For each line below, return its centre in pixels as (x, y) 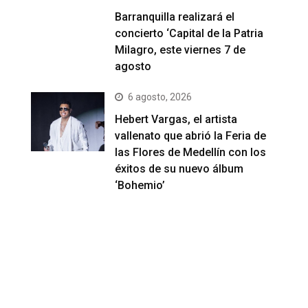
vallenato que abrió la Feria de (191, 135)
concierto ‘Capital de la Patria (189, 33)
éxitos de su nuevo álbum (179, 168)
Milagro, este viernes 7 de (180, 49)
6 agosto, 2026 (160, 97)
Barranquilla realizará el (175, 16)
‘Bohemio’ (140, 185)
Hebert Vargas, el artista (176, 119)
